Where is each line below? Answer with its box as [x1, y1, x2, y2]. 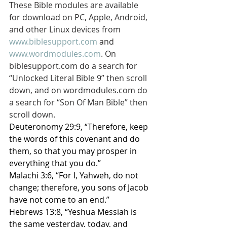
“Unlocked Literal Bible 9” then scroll [9, 72, 149, 84]
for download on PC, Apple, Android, [9, 12, 149, 23]
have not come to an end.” [9, 194, 109, 205]
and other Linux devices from [9, 24, 123, 35]
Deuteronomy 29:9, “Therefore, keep [9, 121, 150, 132]
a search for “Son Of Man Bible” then [9, 97, 149, 108]
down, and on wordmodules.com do [9, 85, 149, 96]
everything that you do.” [9, 158, 101, 169]
